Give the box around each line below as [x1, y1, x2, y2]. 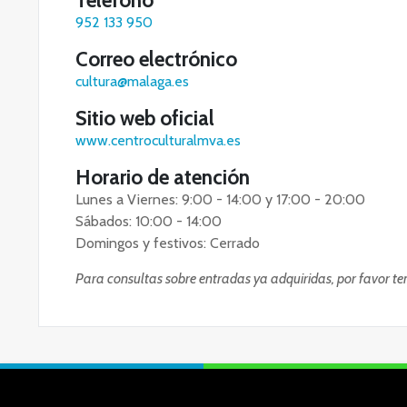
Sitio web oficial [75, 105, 214, 131]
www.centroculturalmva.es [75, 132, 241, 149]
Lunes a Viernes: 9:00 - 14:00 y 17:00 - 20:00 [75, 191, 365, 208]
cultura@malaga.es [75, 73, 189, 90]
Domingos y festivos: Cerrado [75, 234, 260, 252]
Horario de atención [75, 164, 250, 190]
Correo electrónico [75, 46, 237, 72]
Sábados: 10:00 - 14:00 [75, 213, 222, 230]
